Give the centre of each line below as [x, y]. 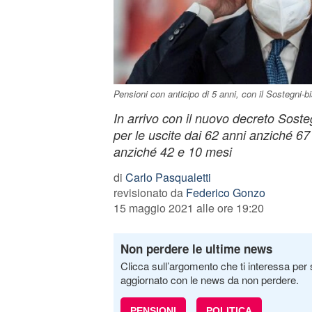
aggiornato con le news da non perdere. [209, 280]
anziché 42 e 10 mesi [172, 151]
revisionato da [149, 193]
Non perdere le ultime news [196, 249]
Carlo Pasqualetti [168, 177]
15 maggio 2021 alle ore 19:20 [188, 208]
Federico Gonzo [225, 193]
